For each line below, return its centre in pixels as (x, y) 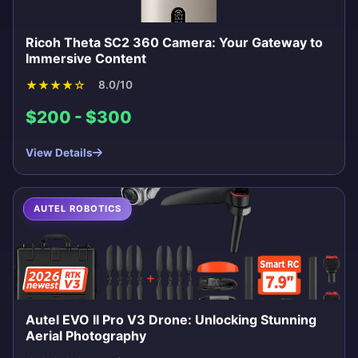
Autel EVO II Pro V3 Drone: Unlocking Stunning (171, 319)
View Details (59, 152)
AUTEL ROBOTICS (78, 208)
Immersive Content (86, 58)
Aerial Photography (86, 335)
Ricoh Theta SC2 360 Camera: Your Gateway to (174, 42)
